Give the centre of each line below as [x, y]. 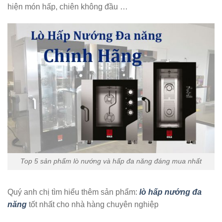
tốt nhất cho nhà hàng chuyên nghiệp [93, 205]
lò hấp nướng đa [170, 192]
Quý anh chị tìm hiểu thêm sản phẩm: [73, 192]
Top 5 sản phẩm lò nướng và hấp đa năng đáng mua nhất [111, 161]
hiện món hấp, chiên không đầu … [68, 7]
